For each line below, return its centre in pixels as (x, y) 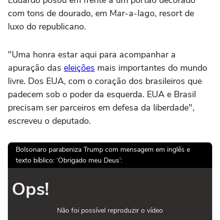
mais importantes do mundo (151, 68)
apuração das (36, 68)
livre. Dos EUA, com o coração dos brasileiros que (105, 81)
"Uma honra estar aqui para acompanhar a (92, 54)
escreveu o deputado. (49, 121)
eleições (79, 68)
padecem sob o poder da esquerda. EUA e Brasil (102, 94)
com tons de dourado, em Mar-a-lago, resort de (101, 13)
